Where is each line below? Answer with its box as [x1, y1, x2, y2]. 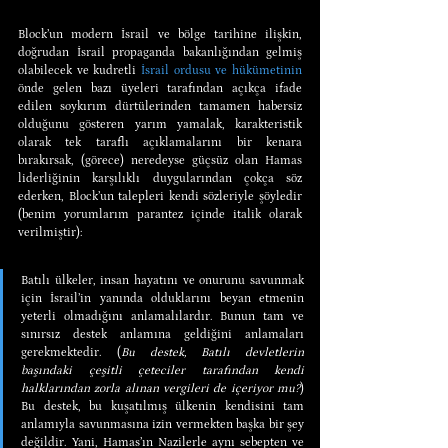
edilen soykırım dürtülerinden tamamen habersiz [18, 99, 302, 113]
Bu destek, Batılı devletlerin [121, 345, 304, 359]
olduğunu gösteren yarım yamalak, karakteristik [18, 117, 302, 131]
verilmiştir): [18, 225, 83, 239]
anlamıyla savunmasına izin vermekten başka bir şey [21, 417, 304, 431]
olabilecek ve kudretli [18, 63, 141, 77]
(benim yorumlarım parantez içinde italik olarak [18, 207, 302, 221]
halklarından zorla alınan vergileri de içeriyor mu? [21, 381, 300, 395]
